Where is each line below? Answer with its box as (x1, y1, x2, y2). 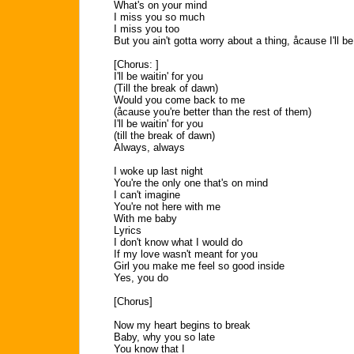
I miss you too (114, 23, 179, 35)
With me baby (114, 213, 177, 224)
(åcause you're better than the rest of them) (114, 106, 311, 118)
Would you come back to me (114, 94, 245, 106)
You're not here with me (114, 201, 220, 213)
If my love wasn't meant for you (114, 248, 258, 260)
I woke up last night (114, 165, 203, 177)
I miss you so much (114, 11, 205, 23)
